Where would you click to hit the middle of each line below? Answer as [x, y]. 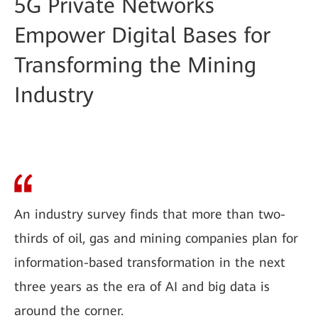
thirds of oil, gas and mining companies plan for [156, 238]
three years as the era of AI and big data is [142, 286]
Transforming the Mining [135, 65]
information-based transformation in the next [150, 262]
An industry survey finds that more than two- [150, 214]
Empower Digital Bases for [142, 35]
